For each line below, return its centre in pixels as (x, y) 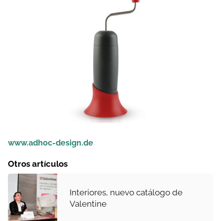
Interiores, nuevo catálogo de (126, 192)
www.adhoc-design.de (51, 143)
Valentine (88, 203)
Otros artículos (38, 164)
